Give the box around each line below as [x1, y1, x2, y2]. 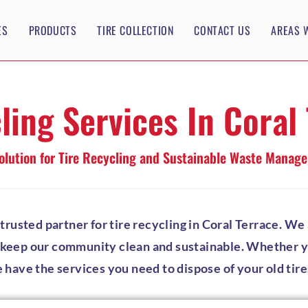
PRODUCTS [28, 22, 77, 38]
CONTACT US [194, 22, 251, 38]
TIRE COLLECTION [97, 22, 174, 38]
